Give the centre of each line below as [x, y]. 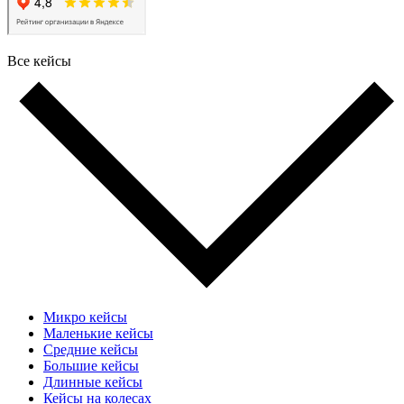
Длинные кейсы [93, 382]
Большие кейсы [91, 366]
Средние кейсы [91, 350]
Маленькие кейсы [98, 334]
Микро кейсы [85, 317]
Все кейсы [39, 60]
